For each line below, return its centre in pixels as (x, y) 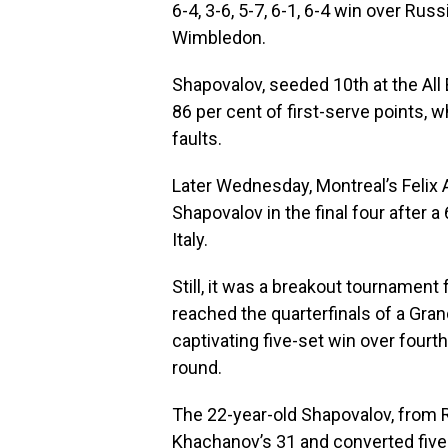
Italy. (190, 239)
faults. (197, 138)
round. (197, 367)
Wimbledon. (219, 37)
